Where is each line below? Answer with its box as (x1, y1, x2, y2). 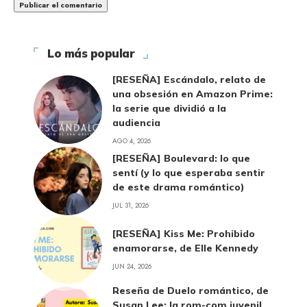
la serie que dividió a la (112, 102, 226, 115)
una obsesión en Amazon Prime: (112, 88, 273, 101)
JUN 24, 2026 (112, 261, 151, 272)
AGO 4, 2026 (112, 136, 151, 147)
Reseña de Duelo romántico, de (112, 284, 269, 297)
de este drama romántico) (112, 180, 245, 193)
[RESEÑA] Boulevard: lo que (112, 151, 250, 164)
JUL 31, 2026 (112, 199, 149, 210)
